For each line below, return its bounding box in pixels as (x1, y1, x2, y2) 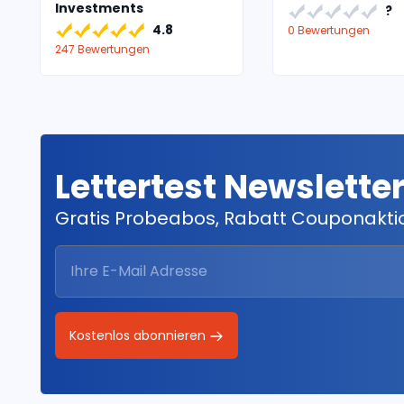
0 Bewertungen (287, 22, 370, 38)
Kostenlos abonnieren (69, 326, 209, 344)
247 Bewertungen (55, 41, 150, 57)
